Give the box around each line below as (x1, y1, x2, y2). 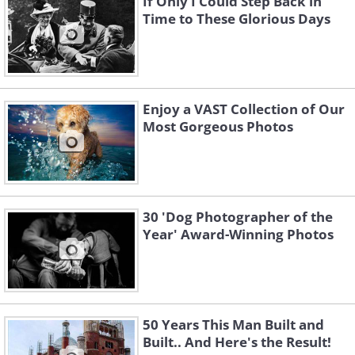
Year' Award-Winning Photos (143, 225, 334, 244)
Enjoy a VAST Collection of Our (143, 100, 345, 119)
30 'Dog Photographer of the (143, 208, 333, 227)
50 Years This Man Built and (143, 315, 324, 334)
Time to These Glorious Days (143, 10, 330, 29)
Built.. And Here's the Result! (143, 333, 331, 352)
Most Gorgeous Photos (143, 117, 293, 136)
